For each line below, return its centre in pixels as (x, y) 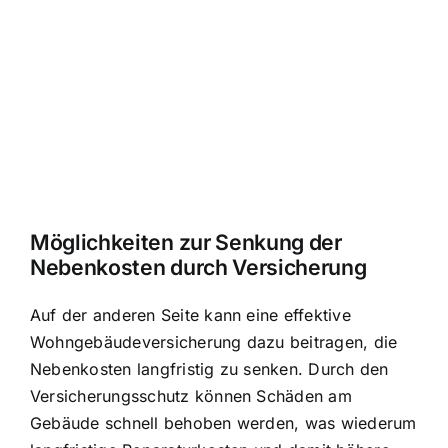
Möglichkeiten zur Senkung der (186, 242)
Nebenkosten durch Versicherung (198, 267)
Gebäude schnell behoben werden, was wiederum (223, 422)
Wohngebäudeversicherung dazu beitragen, (202, 341)
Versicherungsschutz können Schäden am (191, 395)
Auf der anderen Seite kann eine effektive (190, 314)
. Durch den (343, 368)
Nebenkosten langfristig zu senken (164, 368)
